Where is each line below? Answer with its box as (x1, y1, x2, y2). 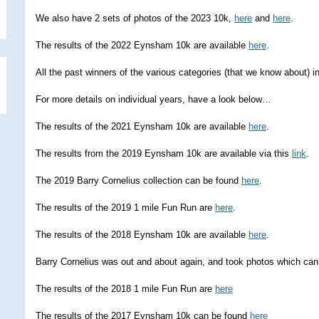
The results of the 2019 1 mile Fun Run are (36, 202, 215, 213)
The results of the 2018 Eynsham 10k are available (36, 229, 249, 240)
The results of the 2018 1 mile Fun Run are (36, 283, 215, 294)
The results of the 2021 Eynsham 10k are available (36, 121, 249, 132)
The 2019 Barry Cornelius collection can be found (36, 175, 241, 186)
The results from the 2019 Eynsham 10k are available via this (36, 148, 292, 159)
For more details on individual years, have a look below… (36, 94, 271, 105)
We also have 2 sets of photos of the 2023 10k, (36, 13, 234, 23)
